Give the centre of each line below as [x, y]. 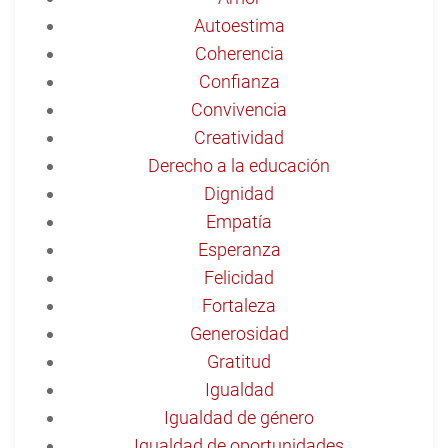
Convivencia [239, 109]
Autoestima [239, 25]
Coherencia [239, 53]
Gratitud [239, 361]
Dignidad [239, 193]
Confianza [239, 81]
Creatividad [239, 137]
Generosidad [239, 333]
